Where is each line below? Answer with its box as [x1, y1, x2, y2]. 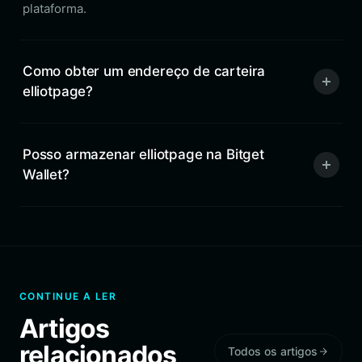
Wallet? [23, 166, 69, 183]
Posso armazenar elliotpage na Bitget [23, 146, 264, 162]
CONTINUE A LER [19, 290, 117, 302]
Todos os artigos [228, 344, 318, 358]
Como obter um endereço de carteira [23, 63, 266, 79]
